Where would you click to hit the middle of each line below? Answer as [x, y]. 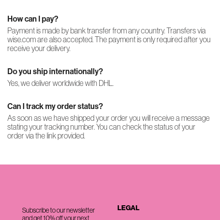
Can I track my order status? [55, 106]
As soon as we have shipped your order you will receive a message [109, 118]
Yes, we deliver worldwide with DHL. [60, 83]
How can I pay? [33, 19]
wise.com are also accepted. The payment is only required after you [109, 39]
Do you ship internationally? [55, 71]
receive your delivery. [39, 48]
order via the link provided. [46, 136]
